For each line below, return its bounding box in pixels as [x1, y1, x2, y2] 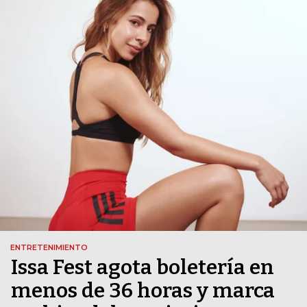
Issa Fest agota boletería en [11, 255, 274, 280]
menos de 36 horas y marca [11, 278, 275, 304]
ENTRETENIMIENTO [10, 243, 88, 253]
